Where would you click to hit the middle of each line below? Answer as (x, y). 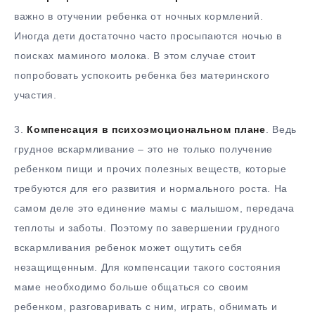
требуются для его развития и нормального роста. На (151, 188)
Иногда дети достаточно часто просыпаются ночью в (148, 36)
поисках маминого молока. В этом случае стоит (135, 56)
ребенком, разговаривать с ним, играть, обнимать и (146, 306)
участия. (36, 95)
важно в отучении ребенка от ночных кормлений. (139, 17)
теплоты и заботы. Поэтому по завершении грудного (147, 227)
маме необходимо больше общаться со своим (132, 287)
